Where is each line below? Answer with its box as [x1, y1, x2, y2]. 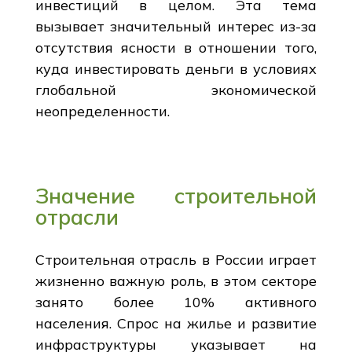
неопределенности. [35, 101, 170, 120]
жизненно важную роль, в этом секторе [35, 271, 317, 290]
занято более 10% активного [35, 292, 317, 311]
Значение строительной [35, 181, 317, 209]
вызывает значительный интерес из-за [35, 16, 317, 35]
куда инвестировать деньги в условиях [35, 59, 317, 78]
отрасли [35, 203, 119, 230]
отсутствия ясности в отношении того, [35, 38, 317, 57]
